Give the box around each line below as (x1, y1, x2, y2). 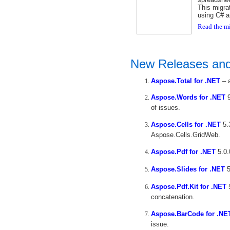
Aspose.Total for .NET (151, 77, 220, 85)
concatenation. (151, 193, 195, 200)
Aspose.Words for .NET (151, 93, 225, 101)
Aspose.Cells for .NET (151, 121, 221, 128)
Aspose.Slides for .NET (151, 165, 225, 173)
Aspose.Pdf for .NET (151, 148, 216, 156)
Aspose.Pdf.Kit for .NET (151, 183, 226, 190)
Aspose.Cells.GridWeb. (151, 131, 220, 138)
